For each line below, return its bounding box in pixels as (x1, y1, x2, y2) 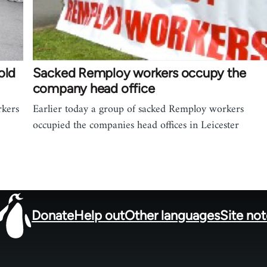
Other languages (125, 207, 221, 224)
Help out (74, 207, 125, 224)
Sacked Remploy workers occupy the (32, 64, 246, 81)
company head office (32, 80, 155, 97)
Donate (32, 207, 74, 224)
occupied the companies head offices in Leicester (32, 116, 239, 135)
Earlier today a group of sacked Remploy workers (32, 100, 244, 119)
